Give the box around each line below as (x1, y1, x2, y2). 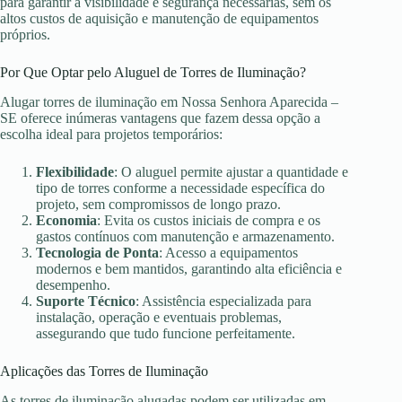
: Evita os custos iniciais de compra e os (97, 212, 320, 228)
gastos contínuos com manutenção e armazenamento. (36, 228, 335, 244)
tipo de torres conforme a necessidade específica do (36, 179, 325, 196)
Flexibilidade (36, 163, 114, 179)
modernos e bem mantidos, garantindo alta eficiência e (36, 260, 342, 276)
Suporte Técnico (36, 293, 135, 309)
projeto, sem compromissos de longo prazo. (36, 196, 281, 212)
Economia (36, 212, 97, 228)
